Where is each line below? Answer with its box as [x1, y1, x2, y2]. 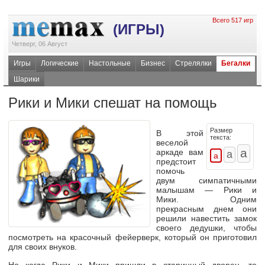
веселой [156, 138, 188, 148]
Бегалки [221, 59, 250, 67]
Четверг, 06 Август [12, 40, 67, 47]
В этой [156, 128, 203, 138]
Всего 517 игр [212, 17, 253, 24]
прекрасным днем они [156, 204, 257, 214]
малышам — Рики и [156, 185, 257, 195]
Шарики [14, 75, 40, 83]
